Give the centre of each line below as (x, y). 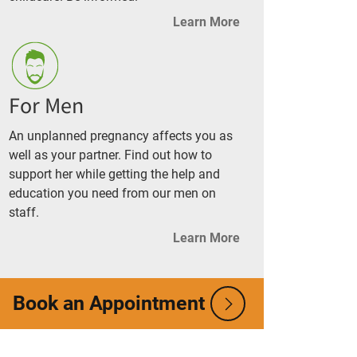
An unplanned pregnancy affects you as (121, 135)
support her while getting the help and (114, 174)
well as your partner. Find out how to (110, 155)
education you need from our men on (112, 193)
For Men (46, 106)
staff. (24, 212)
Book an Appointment (109, 303)
